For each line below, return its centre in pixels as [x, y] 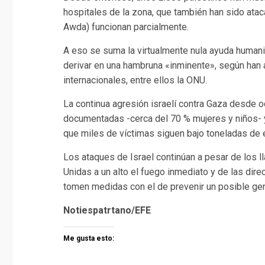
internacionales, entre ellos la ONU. [135, 80]
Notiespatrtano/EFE [107, 210]
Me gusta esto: [89, 238]
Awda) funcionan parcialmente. [126, 27]
